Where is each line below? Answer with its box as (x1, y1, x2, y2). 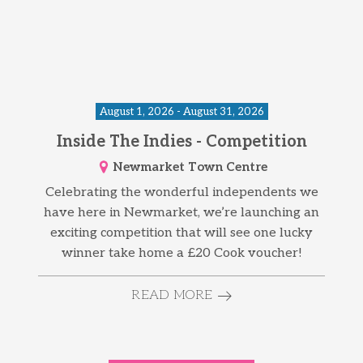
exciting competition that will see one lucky (50, 225, 313, 241)
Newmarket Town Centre (113, 159, 267, 174)
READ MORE (131, 288, 213, 304)
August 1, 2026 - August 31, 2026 (99, 105, 264, 119)
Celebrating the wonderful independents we (45, 185, 318, 201)
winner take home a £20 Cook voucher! (61, 246, 302, 262)
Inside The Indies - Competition (56, 132, 307, 152)
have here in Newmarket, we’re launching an (44, 205, 319, 221)
